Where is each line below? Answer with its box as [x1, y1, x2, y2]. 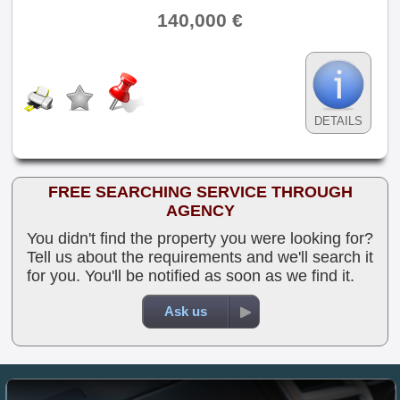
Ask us [163, 304, 207, 319]
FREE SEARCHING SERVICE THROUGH [47, 183, 353, 201]
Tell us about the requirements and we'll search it [27, 248, 373, 266]
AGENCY [165, 202, 235, 220]
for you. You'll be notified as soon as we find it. [27, 267, 354, 285]
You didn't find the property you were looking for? [27, 229, 373, 247]
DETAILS [314, 114, 362, 129]
